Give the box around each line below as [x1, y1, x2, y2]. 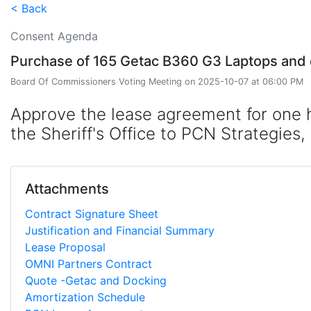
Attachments [25, 180, 109, 197]
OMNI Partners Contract [25, 257, 152, 271]
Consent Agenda [10, 29, 98, 43]
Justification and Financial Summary [25, 224, 215, 237]
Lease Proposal [25, 240, 106, 254]
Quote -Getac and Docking [25, 274, 167, 287]
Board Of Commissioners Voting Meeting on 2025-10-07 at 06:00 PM [10, 76, 303, 87]
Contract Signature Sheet [25, 207, 158, 221]
